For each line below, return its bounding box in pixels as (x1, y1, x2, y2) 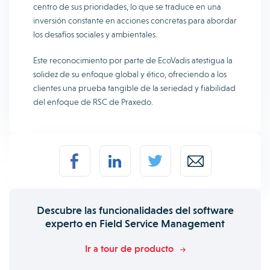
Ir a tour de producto (84, 243, 174, 254)
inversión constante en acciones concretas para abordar (33, 16, 237, 25)
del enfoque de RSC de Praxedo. (33, 97, 153, 107)
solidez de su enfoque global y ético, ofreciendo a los (33, 69, 227, 79)
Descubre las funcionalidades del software (36, 204, 234, 216)
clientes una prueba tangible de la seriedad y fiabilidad (33, 83, 236, 93)
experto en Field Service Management (45, 217, 225, 230)
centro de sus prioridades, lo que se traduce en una (33, 2, 221, 11)
